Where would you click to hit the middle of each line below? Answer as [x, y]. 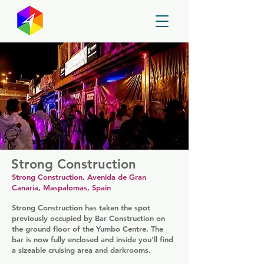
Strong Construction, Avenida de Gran [79, 177]
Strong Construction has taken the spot [81, 207]
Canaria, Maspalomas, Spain [61, 187]
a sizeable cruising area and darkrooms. [81, 250]
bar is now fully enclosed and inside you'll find [93, 239]
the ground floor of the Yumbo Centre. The [88, 229]
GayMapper [91, 23]
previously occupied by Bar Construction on [88, 218]
